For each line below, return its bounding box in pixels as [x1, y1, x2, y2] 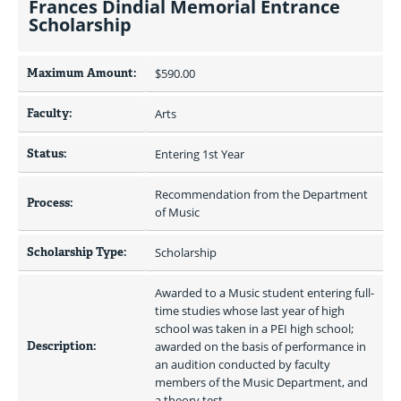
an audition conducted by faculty [155, 356, 330, 372]
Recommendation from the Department [155, 186, 368, 202]
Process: [27, 195, 73, 210]
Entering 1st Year [155, 146, 244, 162]
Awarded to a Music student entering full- [155, 285, 374, 301]
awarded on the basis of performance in [155, 338, 366, 354]
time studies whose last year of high [155, 303, 345, 319]
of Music [155, 204, 200, 220]
